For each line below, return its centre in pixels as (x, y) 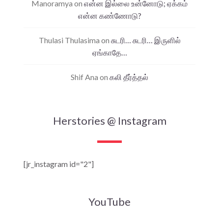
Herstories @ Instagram (110, 120)
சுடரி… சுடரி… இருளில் (146, 40)
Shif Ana (84, 77)
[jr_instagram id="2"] (59, 164)
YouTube (110, 201)
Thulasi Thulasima (69, 40)
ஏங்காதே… (110, 52)
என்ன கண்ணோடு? (110, 15)
